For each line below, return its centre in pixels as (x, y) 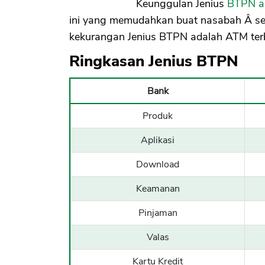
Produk (158, 116)
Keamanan (158, 189)
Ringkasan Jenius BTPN (154, 62)
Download (158, 165)
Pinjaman (158, 213)
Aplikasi (158, 140)
